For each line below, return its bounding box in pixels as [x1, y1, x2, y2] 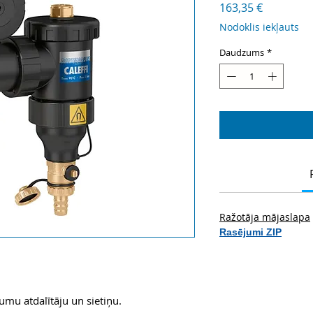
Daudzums [219, 46, 264, 59]
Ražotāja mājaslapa [219, 210, 310, 224]
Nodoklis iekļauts [219, 20, 299, 34]
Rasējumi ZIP [219, 226, 282, 238]
